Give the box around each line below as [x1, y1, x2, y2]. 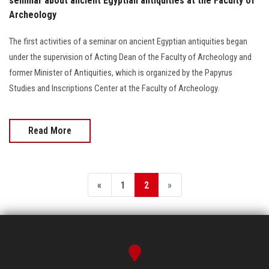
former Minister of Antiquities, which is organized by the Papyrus [9, 67, 232, 79]
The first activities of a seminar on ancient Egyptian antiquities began [9, 36, 247, 47]
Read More [28, 125, 71, 137]
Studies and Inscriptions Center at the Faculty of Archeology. [9, 83, 219, 94]
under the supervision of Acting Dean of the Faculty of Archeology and [9, 52, 252, 63]
